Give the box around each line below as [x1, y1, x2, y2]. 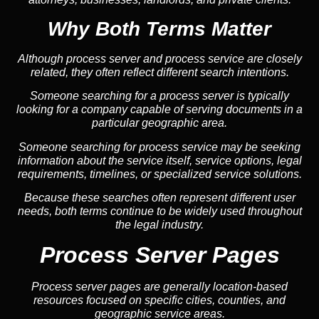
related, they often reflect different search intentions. [30, 66, 289, 78]
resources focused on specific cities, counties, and [33, 294, 286, 307]
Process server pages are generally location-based [31, 281, 288, 293]
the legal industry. [115, 219, 204, 231]
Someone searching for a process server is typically [30, 90, 289, 103]
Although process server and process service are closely [17, 52, 302, 65]
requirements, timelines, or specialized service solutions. [17, 167, 302, 180]
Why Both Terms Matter [48, 17, 271, 40]
